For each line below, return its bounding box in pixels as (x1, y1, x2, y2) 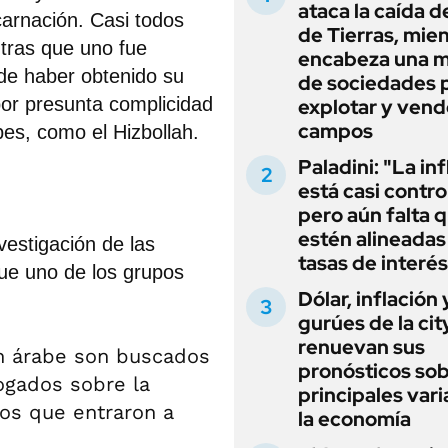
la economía (298, 406, 411, 432)
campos (298, 118, 373, 144)
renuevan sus (298, 334, 425, 360)
